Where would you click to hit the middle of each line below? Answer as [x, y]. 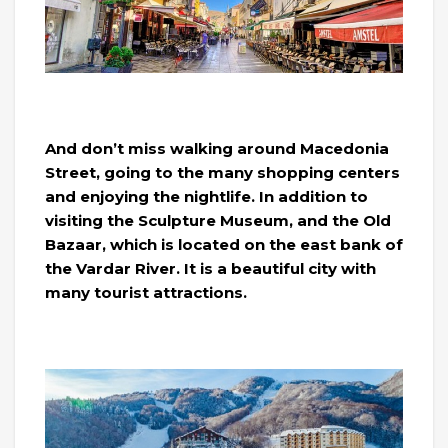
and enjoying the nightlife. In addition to [206, 197]
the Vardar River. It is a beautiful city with [210, 269]
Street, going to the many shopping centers [222, 173]
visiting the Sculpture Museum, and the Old [218, 221]
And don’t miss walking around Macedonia [217, 149]
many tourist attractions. [146, 293]
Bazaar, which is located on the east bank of [224, 245]
